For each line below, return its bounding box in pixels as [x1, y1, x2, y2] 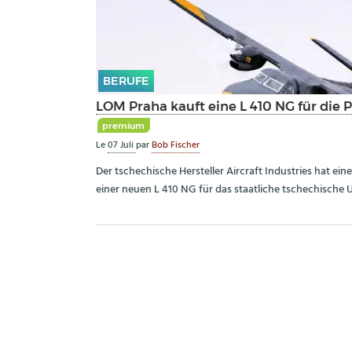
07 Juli [108, 138, 137, 153]
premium [102, 119, 145, 131]
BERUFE [102, 74, 149, 89]
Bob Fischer [152, 138, 200, 153]
